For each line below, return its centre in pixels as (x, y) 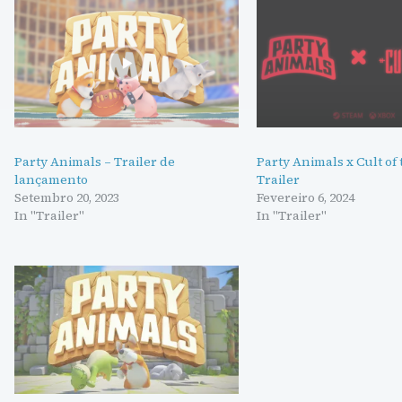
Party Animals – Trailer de (95, 161)
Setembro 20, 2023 (67, 197)
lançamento (51, 179)
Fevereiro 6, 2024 (306, 197)
